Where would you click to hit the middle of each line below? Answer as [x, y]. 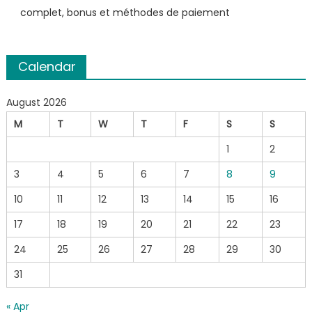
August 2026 [36, 102]
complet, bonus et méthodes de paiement [125, 12]
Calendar [47, 66]
